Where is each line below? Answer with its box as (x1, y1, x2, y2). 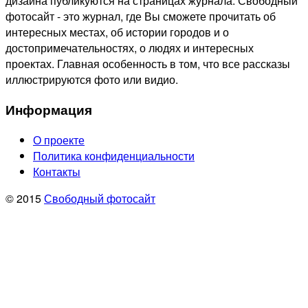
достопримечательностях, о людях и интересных (5, 40, 254, 56)
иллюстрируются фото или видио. (5, 71, 178, 88)
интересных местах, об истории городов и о (5, 24, 229, 41)
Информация (5, 100, 92, 119)
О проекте (33, 131, 85, 148)
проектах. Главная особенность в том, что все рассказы (5, 56, 290, 72)
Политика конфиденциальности (33, 147, 195, 164)
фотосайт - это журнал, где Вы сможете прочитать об (5, 8, 276, 25)
